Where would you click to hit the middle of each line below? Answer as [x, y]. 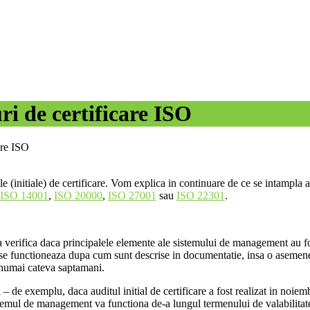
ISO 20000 [78, 196]
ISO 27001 [132, 196]
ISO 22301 [201, 196]
